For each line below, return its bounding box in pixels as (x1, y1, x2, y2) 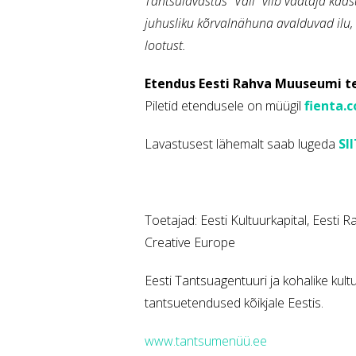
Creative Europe (145, 234, 235, 252)
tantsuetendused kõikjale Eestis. (145, 294, 323, 312)
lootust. (145, 37, 186, 55)
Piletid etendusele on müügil (145, 97, 304, 115)
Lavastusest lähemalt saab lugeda (145, 135, 339, 153)
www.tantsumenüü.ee (145, 332, 267, 350)
